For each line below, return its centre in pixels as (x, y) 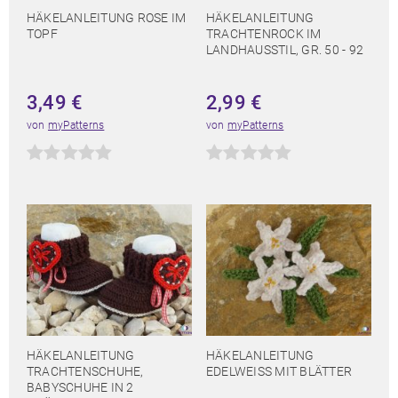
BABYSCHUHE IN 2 (80, 388)
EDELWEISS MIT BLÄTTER (275, 372)
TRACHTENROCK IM (264, 34)
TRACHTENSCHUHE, (85, 372)
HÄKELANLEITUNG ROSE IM (107, 18)
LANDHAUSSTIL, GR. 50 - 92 (285, 50)
